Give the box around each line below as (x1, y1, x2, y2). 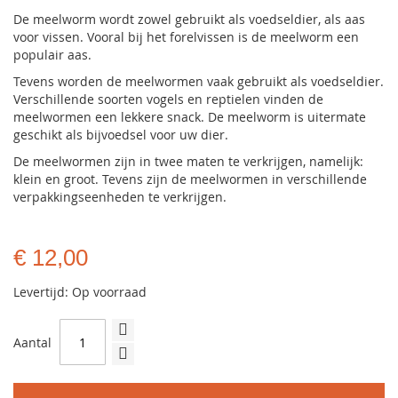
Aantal (13, 333, 52, 351)
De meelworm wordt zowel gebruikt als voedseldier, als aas (13, 11, 365, 28)
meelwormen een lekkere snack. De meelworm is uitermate (13, 108, 366, 125)
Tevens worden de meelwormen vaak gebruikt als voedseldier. (13, 73, 384, 90)
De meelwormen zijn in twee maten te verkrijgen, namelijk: (13, 153, 363, 170)
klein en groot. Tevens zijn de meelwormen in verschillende (13, 171, 367, 187)
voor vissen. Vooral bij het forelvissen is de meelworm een (13, 28, 359, 45)
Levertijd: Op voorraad (13, 283, 147, 300)
